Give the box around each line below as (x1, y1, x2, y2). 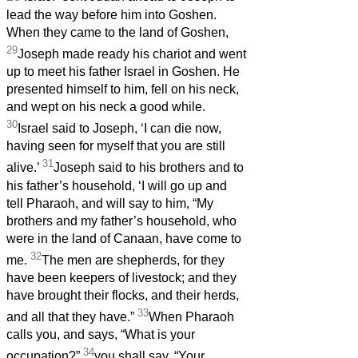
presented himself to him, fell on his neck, (6, 82, 239, 96)
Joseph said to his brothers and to (54, 161, 244, 175)
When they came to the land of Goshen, (6, 25, 229, 39)
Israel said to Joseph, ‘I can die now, (18, 121, 221, 136)
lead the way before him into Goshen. (6, 7, 217, 22)
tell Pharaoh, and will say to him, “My (6, 196, 213, 210)
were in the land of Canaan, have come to (6, 231, 241, 245)
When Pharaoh (149, 310, 234, 324)
